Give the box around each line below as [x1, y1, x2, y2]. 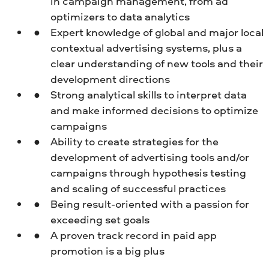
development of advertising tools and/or [50, 150, 249, 165]
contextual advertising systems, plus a [50, 40, 242, 56]
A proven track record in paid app [50, 228, 217, 243]
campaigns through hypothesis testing [50, 165, 246, 181]
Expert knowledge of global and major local [50, 25, 264, 40]
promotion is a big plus [50, 243, 165, 259]
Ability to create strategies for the [50, 134, 219, 150]
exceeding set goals [50, 212, 150, 228]
